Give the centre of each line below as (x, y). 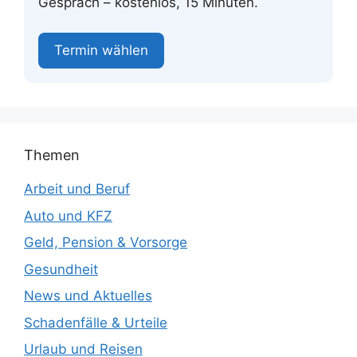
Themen (52, 155)
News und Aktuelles (88, 296)
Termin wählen (101, 51)
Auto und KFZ (68, 216)
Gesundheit (61, 269)
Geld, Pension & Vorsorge (106, 243)
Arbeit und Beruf (77, 189)
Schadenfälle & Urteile (96, 322)
